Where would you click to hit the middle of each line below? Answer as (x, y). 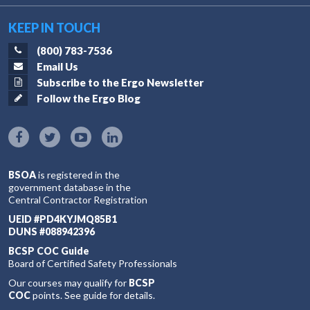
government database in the (70, 187)
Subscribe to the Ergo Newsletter (120, 82)
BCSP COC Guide (49, 251)
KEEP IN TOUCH (54, 28)
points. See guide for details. (93, 295)
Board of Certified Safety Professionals (93, 263)
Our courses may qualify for (69, 283)
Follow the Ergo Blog (89, 98)
